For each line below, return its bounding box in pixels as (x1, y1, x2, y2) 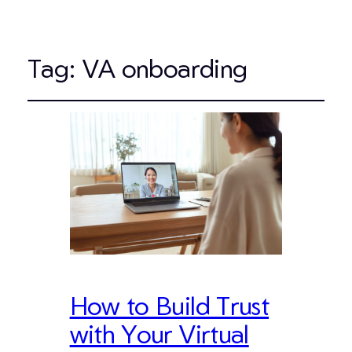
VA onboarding (82, 52, 247, 85)
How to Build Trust (69, 288, 269, 321)
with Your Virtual (69, 317, 249, 350)
